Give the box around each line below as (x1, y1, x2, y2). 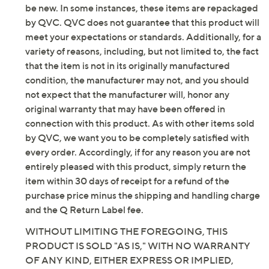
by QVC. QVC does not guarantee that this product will (25, 16, 259, 29)
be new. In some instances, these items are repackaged (25, 2, 258, 14)
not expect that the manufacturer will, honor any (25, 88, 229, 101)
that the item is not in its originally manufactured (25, 59, 230, 72)
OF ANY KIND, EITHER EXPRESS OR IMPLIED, (25, 254, 234, 267)
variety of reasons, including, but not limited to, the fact (25, 45, 259, 58)
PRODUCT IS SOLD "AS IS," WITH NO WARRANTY (25, 240, 250, 252)
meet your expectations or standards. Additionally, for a (25, 31, 261, 43)
